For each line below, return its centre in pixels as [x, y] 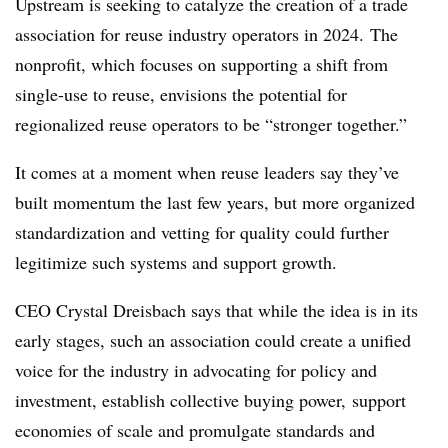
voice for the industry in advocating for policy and [196, 370]
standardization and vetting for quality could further [202, 232]
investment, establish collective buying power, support [210, 400]
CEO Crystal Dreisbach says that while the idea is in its [216, 310]
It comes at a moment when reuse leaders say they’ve [207, 172]
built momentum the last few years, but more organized [215, 202]
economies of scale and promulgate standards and [195, 430]
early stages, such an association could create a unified [213, 340]
